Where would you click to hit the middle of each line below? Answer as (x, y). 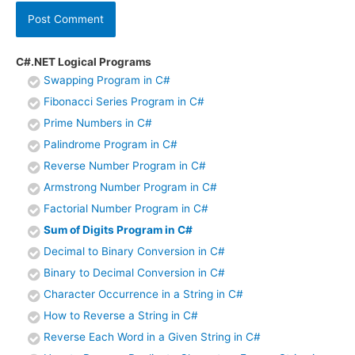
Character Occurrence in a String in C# (143, 294)
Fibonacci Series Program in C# (124, 102)
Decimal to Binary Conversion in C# (134, 252)
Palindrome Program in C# (111, 145)
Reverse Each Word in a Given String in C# (152, 337)
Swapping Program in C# (107, 80)
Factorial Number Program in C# (126, 209)
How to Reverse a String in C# (121, 316)
